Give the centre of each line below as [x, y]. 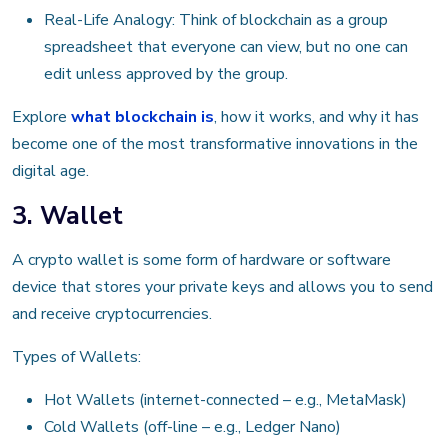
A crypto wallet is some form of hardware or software [201, 259]
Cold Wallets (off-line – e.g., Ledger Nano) [192, 426]
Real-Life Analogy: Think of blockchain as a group [216, 19]
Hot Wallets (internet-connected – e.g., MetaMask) [225, 399]
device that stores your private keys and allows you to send [222, 286]
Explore [41, 116]
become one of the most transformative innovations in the [215, 143]
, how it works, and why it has [316, 116]
